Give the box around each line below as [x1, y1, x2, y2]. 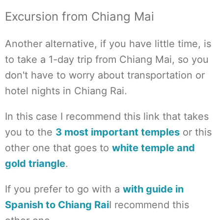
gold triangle [5, 158, 65, 169]
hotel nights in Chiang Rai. [5, 85, 127, 97]
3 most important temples [55, 126, 180, 138]
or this [180, 126, 212, 138]
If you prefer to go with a [5, 183, 123, 195]
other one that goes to [5, 142, 112, 154]
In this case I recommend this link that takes [5, 110, 209, 122]
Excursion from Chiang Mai [5, 9, 154, 24]
